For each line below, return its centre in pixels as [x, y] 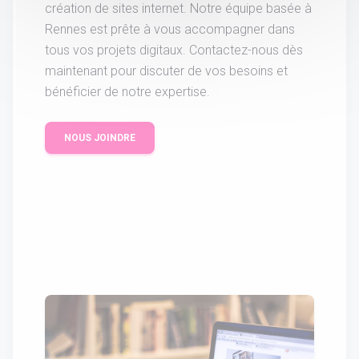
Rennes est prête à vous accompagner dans [170, 30]
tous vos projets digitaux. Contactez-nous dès [174, 50]
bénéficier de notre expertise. [127, 92]
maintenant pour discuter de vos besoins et [166, 71]
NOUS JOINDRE [100, 138]
